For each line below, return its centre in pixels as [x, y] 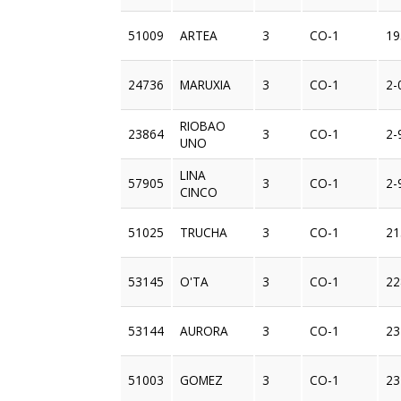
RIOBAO [203, 126]
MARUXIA [206, 85]
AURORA [205, 331]
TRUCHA [204, 233]
